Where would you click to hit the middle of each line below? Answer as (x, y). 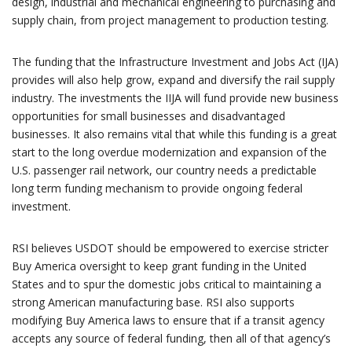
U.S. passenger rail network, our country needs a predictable (164, 170)
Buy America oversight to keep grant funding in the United (159, 266)
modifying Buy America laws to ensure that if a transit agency (168, 320)
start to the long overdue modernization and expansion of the (169, 152)
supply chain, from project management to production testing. (170, 20)
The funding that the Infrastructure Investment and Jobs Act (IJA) (175, 61)
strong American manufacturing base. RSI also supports (153, 302)
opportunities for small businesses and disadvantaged (148, 115)
